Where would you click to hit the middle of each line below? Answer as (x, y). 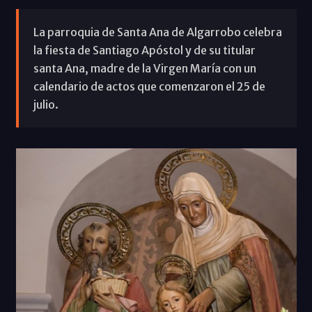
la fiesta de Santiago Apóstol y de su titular (144, 50)
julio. (46, 104)
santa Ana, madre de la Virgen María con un (145, 68)
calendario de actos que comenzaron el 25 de (149, 86)
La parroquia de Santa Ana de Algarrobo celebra (157, 32)
